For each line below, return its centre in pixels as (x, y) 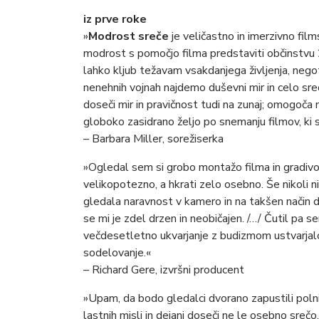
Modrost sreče (129, 36)
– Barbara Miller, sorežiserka (153, 138)
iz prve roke (115, 19)
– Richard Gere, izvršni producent (164, 270)
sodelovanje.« (117, 252)
